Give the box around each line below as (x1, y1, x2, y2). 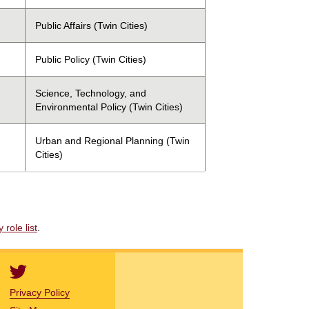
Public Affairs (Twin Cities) (35, 19, 148, 31)
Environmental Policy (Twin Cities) (35, 101, 183, 112)
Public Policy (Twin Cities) (35, 53, 146, 65)
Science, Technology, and (35, 87, 146, 99)
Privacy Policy (10, 287, 70, 298)
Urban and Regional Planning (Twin (35, 134, 190, 146)
